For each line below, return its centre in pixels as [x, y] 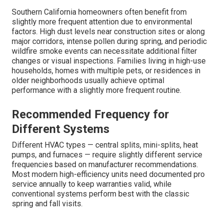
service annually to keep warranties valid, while [92, 184]
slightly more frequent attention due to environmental [102, 22]
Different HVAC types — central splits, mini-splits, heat [105, 145]
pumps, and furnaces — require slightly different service [107, 155]
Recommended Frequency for [90, 115]
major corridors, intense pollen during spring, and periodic [109, 42]
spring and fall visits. [47, 204]
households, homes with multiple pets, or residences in [106, 71]
